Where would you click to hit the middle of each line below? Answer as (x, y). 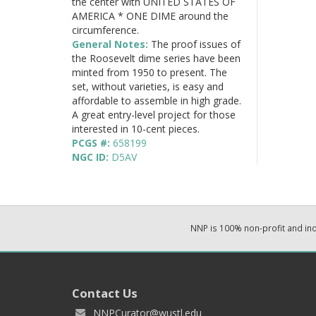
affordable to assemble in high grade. (157, 100)
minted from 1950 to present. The (150, 72)
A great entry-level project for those (154, 114)
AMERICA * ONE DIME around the (150, 16)
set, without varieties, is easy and (148, 86)
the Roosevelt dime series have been (156, 58)
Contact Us (105, 293)
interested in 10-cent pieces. (136, 128)
